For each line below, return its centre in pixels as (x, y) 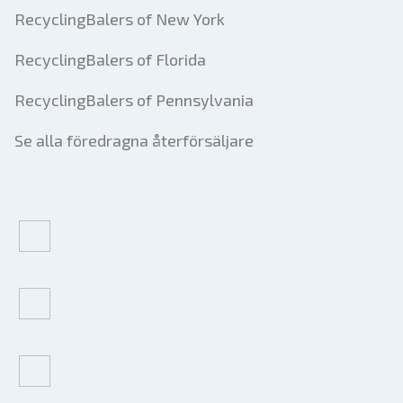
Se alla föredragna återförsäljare (134, 140)
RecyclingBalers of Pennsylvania (134, 100)
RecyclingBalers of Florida (110, 59)
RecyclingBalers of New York (120, 19)
